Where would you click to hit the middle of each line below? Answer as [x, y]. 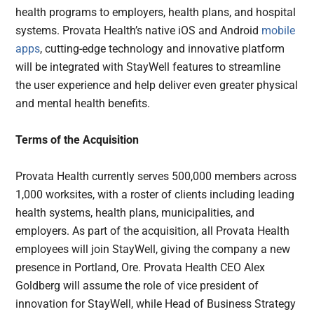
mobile [279, 31]
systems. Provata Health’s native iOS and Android [139, 31]
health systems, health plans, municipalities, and [135, 213]
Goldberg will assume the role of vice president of [137, 286]
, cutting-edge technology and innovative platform [163, 49]
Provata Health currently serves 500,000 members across [156, 177]
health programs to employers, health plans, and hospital [156, 13]
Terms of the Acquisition [77, 140]
